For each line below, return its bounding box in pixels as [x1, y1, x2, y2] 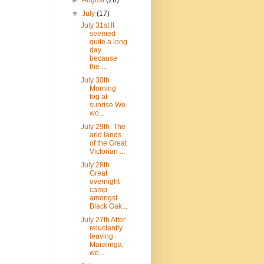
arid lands [89, 131, 121, 140]
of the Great [89, 139, 127, 148]
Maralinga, [89, 240, 124, 249]
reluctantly [89, 224, 123, 233]
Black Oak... [89, 202, 127, 211]
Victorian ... [89, 147, 125, 156]
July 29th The [80, 123, 126, 131]
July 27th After [80, 216, 126, 225]
